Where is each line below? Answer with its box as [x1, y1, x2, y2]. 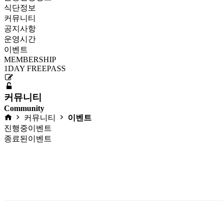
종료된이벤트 [4, 134, 52, 143]
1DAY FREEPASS [4, 64, 66, 73]
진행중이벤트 [4, 124, 52, 132]
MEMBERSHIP [4, 55, 56, 64]
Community [4, 104, 44, 112]
